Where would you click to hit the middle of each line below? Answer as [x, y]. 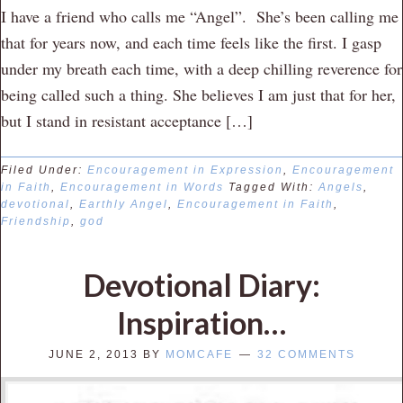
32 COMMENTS [306, 354]
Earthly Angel [124, 204]
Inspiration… [201, 322]
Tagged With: [273, 187]
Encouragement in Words [142, 187]
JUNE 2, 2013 [93, 354]
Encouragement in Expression [185, 170]
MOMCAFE [199, 354]
